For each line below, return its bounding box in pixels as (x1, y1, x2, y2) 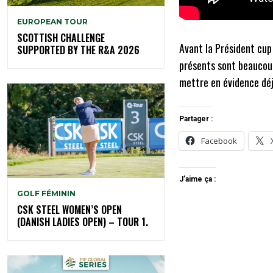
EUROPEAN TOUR (17, 16, 88, 26)
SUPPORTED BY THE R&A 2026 (17, 42, 140, 57)
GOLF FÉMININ (17, 188, 76, 198)
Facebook (201, 135, 238, 147)
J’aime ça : (179, 175, 216, 184)
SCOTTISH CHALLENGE (17, 30, 105, 45)
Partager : (179, 115, 213, 124)
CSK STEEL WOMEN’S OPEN (17, 202, 122, 217)
